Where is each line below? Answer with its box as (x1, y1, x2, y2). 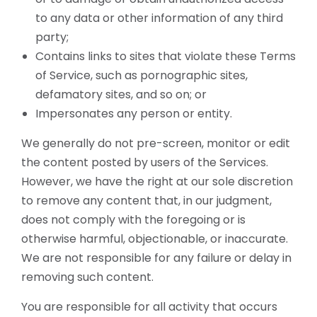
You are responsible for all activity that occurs (21, 299, 277, 315)
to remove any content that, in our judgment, (21, 192, 272, 209)
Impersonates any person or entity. (35, 105, 232, 122)
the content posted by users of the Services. (21, 154, 268, 171)
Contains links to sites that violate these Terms (35, 48, 296, 64)
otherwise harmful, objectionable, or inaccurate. (21, 231, 288, 247)
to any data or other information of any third (35, 10, 283, 26)
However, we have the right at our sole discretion (21, 173, 293, 190)
